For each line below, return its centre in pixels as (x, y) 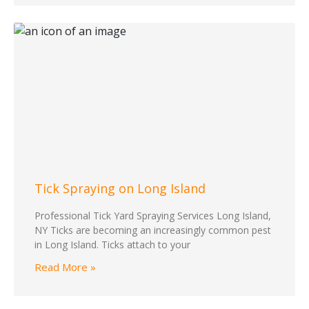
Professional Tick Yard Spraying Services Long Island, (153, 216)
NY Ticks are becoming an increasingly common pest (153, 230)
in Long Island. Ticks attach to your (112, 245)
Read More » (65, 267)
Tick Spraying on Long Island (120, 189)
